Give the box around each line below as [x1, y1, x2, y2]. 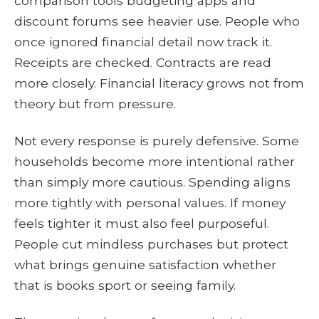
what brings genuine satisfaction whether [14, 256, 276, 272]
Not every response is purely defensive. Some [14, 132, 299, 148]
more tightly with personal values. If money [14, 194, 286, 210]
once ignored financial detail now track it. [14, 34, 272, 50]
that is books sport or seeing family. [14, 277, 236, 293]
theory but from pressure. [14, 96, 176, 112]
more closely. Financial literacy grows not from [14, 75, 304, 91]
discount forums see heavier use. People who [14, 14, 300, 29]
